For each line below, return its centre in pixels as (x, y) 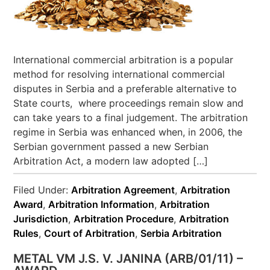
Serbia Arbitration (181, 233)
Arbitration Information (102, 204)
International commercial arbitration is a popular (124, 59)
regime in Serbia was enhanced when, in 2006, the (128, 132)
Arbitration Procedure (124, 218)
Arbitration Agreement (123, 190)
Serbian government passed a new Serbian (111, 146)
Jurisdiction (41, 218)
